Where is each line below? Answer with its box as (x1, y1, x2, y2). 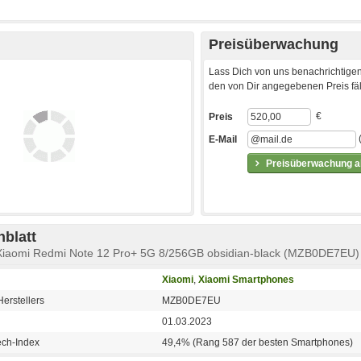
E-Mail (209, 134, 237, 146)
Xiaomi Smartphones (198, 274, 294, 286)
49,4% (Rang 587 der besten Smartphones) (162, 337, 353, 349)
